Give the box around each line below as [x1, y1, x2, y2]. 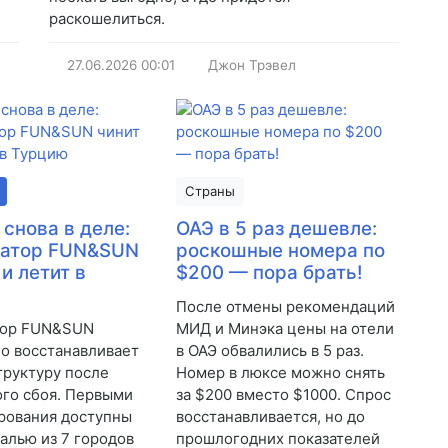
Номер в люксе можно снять [175, 363, 385, 383]
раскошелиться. [49, 9, 165, 29]
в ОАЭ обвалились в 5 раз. [175, 341, 364, 361]
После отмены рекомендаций [175, 297, 395, 317]
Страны [184, 183, 235, 200]
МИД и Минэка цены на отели [175, 319, 394, 339]
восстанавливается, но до [175, 407, 365, 427]
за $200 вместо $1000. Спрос [175, 385, 391, 405]
